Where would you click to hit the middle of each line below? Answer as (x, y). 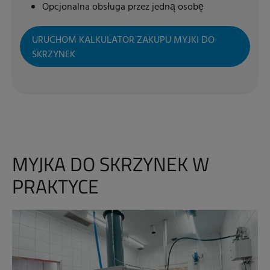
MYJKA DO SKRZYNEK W (111, 164)
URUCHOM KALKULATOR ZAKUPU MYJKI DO (123, 40)
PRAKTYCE (55, 186)
